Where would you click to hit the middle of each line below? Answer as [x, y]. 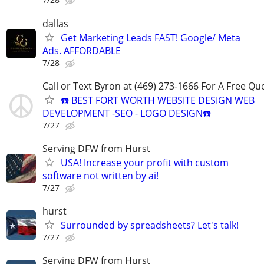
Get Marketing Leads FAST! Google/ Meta [151, 37]
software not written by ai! [100, 175]
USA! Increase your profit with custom [145, 162]
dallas [55, 23]
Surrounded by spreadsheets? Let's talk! [150, 225]
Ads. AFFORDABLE [82, 50]
